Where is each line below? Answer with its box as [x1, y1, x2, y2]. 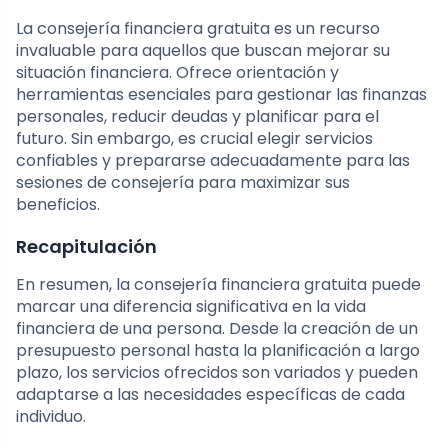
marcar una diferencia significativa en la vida [16, 295, 366, 319]
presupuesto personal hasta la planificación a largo [16, 339, 420, 363]
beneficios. [16, 193, 100, 217]
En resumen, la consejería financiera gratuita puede [16, 273, 421, 297]
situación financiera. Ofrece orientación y [16, 61, 339, 85]
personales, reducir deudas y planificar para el [16, 105, 379, 129]
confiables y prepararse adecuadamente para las [16, 149, 410, 173]
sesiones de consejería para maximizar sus [16, 171, 350, 195]
